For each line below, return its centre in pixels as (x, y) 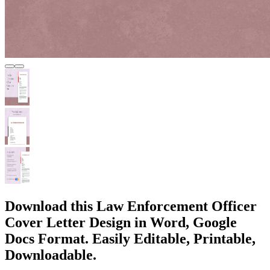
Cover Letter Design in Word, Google (121, 222)
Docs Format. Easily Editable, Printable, (130, 238)
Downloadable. (51, 255)
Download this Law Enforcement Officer (131, 206)
